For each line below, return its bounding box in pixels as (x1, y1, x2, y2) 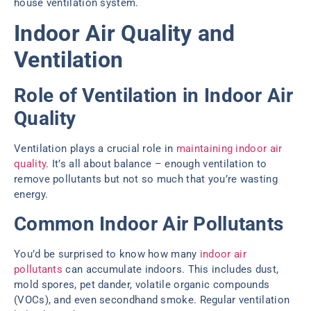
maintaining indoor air (176, 142, 283, 155)
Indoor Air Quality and (14, 20, 235, 47)
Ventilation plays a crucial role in (14, 142, 176, 155)
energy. (14, 188, 49, 201)
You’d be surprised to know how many (14, 247, 200, 260)
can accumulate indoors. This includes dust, (62, 262, 279, 276)
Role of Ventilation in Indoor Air (14, 84, 293, 108)
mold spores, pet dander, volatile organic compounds (14, 278, 270, 291)
